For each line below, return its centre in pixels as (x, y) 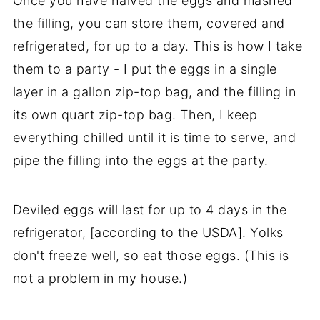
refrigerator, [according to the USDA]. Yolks (148, 232)
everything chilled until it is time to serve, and (154, 137)
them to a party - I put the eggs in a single (145, 69)
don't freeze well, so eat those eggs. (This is (151, 255)
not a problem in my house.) (100, 278)
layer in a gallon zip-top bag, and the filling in (154, 91)
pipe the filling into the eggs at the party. (140, 160)
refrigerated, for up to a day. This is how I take (157, 46)
